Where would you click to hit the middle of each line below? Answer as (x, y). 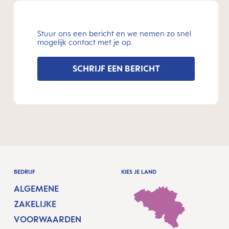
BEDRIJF (24, 172)
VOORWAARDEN (47, 219)
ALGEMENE (36, 189)
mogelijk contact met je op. (85, 42)
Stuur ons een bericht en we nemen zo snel (114, 33)
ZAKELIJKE (35, 204)
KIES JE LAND (139, 172)
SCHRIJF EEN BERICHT (116, 68)
